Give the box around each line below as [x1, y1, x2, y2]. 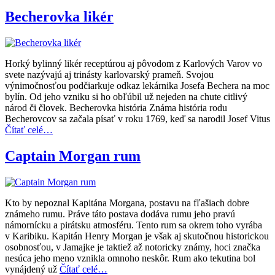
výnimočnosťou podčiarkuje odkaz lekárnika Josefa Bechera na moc [5, 80, 269, 91]
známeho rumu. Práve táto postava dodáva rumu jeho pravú [5, 209, 235, 220]
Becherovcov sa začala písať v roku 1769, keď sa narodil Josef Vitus [5, 114, 270, 125]
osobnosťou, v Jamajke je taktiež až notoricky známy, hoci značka [5, 242, 260, 253]
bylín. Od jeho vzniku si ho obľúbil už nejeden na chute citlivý [5, 91, 247, 103]
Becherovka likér [5, 9, 114, 25]
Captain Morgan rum [5, 148, 141, 165]
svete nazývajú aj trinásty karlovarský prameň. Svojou [5, 69, 214, 80]
